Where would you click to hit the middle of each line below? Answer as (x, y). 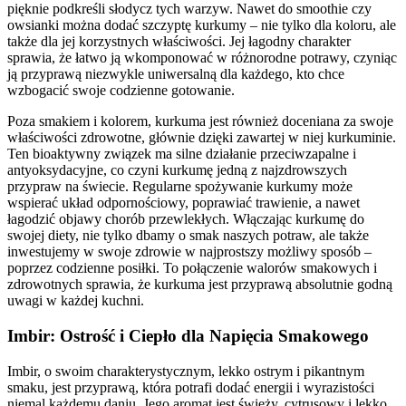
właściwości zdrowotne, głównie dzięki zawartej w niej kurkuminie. (202, 138)
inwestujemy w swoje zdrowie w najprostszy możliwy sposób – (189, 252)
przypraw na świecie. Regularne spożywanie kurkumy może (180, 187)
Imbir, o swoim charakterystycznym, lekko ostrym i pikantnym (186, 371)
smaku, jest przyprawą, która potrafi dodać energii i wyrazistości (191, 387)
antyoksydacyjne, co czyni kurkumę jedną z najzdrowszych (177, 170)
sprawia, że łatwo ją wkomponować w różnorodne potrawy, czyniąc (202, 58)
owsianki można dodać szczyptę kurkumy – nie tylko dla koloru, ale (202, 25)
